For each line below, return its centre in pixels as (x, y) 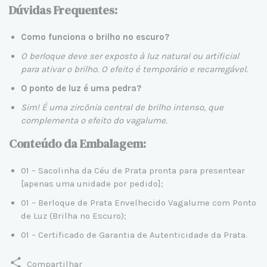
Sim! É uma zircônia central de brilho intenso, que (122, 107)
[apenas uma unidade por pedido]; (92, 183)
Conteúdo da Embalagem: (77, 143)
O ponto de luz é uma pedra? (81, 88)
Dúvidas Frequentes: (63, 10)
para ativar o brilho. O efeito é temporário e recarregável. (134, 69)
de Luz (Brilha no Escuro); (74, 215)
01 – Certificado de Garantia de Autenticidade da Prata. (134, 235)
